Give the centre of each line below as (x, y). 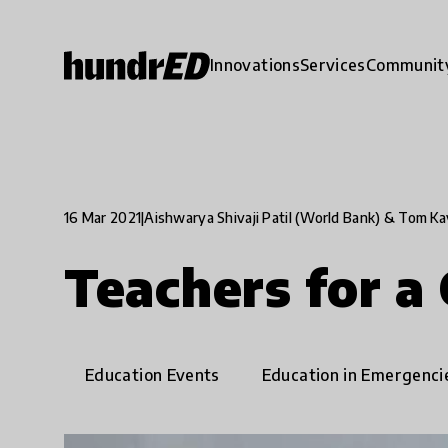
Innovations (255, 64)
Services (332, 64)
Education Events (152, 375)
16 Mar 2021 (103, 217)
